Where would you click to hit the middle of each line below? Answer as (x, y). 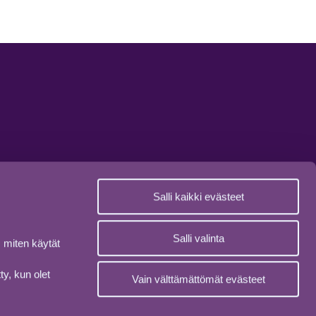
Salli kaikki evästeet (198, 197)
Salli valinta (198, 238)
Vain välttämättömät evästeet (198, 279)
